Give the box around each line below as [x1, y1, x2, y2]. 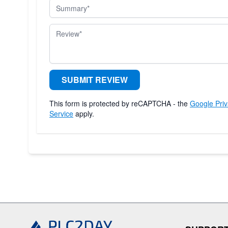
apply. [73, 108, 94, 119]
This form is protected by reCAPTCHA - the [49, 98, 190, 108]
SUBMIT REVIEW [62, 73, 128, 85]
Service [49, 108, 73, 119]
